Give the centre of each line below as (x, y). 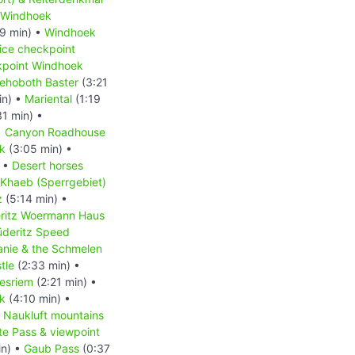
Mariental (48, 98)
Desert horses (48, 165)
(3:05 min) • (39, 148)
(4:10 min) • (38, 298)
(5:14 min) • (35, 198)
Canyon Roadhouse (55, 132)
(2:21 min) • (65, 281)
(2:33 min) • (47, 265)
